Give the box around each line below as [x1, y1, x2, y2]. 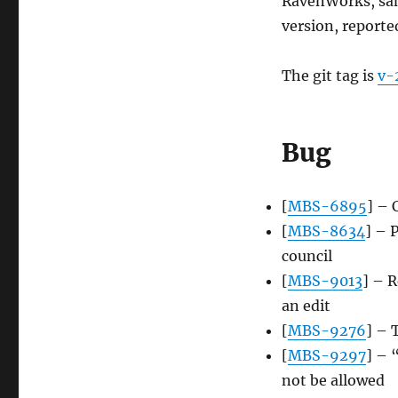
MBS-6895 [287, 197, 367, 216]
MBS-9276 [287, 322, 366, 340]
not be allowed [281, 371, 385, 390]
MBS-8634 [287, 222, 365, 241]
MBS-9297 [287, 346, 366, 365]
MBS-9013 [287, 272, 362, 291]
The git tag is [281, 67, 378, 85]
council [281, 247, 332, 266]
